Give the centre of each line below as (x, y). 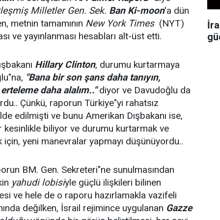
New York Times (120, 23)
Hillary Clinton (65, 65)
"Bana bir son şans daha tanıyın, (93, 77)
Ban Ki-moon (137, 11)
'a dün (177, 11)
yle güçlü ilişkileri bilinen (114, 182)
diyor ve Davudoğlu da (144, 90)
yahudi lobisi (38, 182)
